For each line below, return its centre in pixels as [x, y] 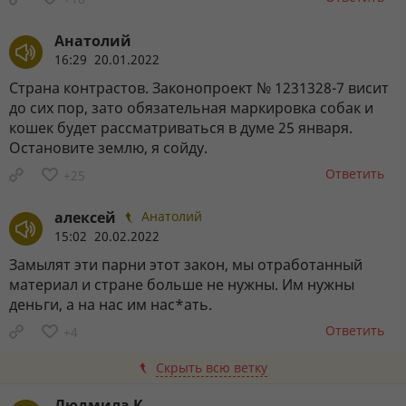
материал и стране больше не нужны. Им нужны [182, 284]
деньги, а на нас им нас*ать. [111, 304]
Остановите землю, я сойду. [108, 147]
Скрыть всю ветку [211, 367]
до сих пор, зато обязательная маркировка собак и [191, 107]
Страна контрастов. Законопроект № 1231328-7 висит [199, 87]
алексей [85, 217]
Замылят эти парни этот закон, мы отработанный [186, 264]
